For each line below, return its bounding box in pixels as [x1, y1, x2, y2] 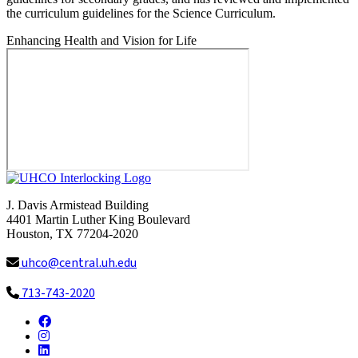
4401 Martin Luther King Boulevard [6, 212, 190, 226]
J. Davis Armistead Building [6, 197, 149, 212]
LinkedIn [49, 342, 95, 356]
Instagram [49, 328, 98, 342]
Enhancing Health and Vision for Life [6, 33, 197, 47]
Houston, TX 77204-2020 [6, 226, 138, 241]
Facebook [50, 313, 100, 328]
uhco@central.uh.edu [19, 253, 137, 272]
